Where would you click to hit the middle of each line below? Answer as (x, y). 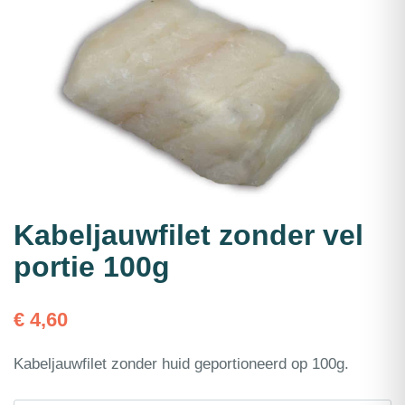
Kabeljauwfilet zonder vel (188, 235)
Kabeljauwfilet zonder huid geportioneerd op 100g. (181, 364)
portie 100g (92, 267)
